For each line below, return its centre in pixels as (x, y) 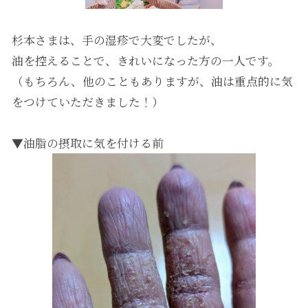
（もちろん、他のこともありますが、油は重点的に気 (152, 81)
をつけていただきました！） (87, 101)
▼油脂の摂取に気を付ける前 (87, 143)
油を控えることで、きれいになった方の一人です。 (145, 60)
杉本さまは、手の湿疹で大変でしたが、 (117, 40)
